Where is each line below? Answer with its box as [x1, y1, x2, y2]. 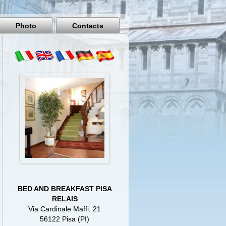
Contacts [72, 22, 103, 30]
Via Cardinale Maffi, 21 [28, 205, 101, 213]
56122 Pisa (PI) [40, 215, 90, 223]
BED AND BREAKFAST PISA [17, 185, 112, 193]
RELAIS [51, 195, 78, 203]
